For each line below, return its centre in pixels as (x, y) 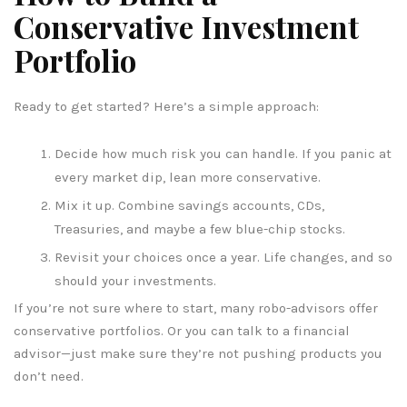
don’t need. (49, 376)
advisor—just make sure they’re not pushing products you (198, 353)
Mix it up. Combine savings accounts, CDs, (189, 205)
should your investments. (135, 280)
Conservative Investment (186, 26)
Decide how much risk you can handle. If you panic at (223, 153)
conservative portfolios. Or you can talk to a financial (182, 330)
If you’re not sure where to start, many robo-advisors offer (196, 308)
